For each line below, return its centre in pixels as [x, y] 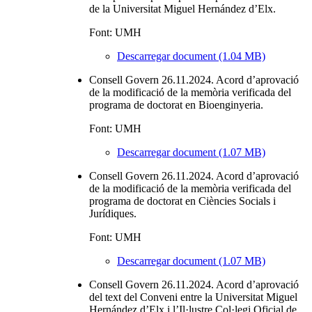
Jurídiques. [113, 213]
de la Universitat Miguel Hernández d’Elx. [182, 8]
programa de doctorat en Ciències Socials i [182, 201]
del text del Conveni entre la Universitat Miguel [193, 297]
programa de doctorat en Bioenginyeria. [176, 104]
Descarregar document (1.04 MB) [191, 56]
